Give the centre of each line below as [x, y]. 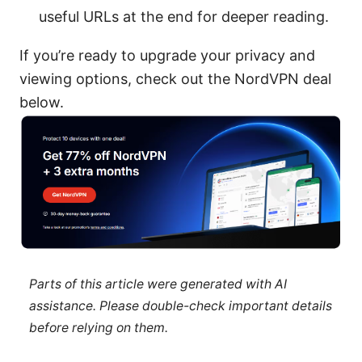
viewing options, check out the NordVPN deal [175, 79]
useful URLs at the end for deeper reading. [184, 17]
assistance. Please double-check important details [180, 305]
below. [42, 103]
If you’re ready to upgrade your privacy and [167, 56]
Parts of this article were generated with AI [158, 284]
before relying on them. [98, 327]
